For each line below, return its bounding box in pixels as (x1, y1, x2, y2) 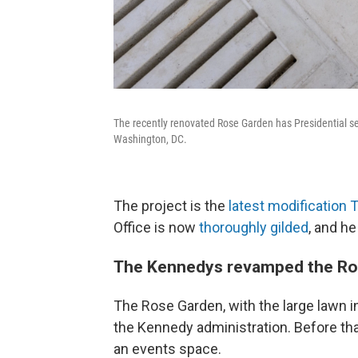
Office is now (113, 218, 199, 236)
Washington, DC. (113, 132, 187, 145)
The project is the (113, 197, 229, 214)
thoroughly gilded (199, 218, 308, 236)
